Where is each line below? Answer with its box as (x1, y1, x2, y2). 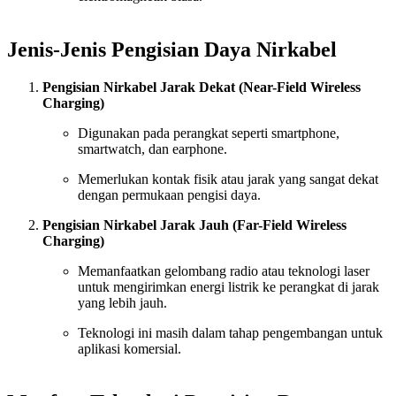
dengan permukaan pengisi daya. (78, 187, 261, 203)
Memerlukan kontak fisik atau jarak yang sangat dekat (78, 171, 378, 187)
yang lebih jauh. (78, 295, 167, 311)
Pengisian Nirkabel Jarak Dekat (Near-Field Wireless (42, 80, 361, 95)
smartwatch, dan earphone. (78, 141, 227, 157)
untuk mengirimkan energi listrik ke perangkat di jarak (78, 279, 379, 295)
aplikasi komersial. (78, 341, 181, 357)
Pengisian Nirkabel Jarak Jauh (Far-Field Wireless (42, 217, 346, 233)
